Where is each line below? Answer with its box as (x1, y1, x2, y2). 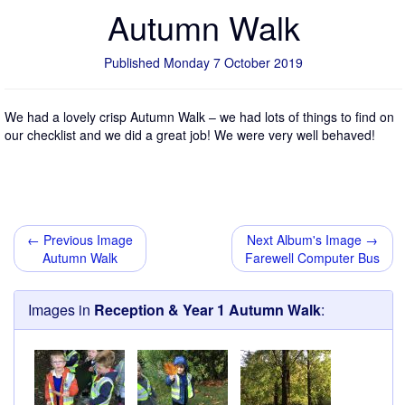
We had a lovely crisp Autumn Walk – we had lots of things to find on (5, 108, 394, 127)
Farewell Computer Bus (245, 249, 380, 268)
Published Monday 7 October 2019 (104, 53, 303, 72)
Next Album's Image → (247, 231, 378, 250)
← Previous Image (27, 231, 133, 250)
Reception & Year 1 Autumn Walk (94, 299, 321, 321)
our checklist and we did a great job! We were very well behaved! (5, 126, 375, 145)
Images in (28, 299, 94, 321)
